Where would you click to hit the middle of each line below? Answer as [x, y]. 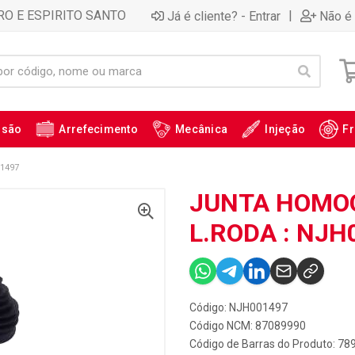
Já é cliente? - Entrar [224, 16]
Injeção [285, 129]
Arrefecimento [99, 129]
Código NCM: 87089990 [248, 326]
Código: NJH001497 [239, 307]
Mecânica [202, 129]
